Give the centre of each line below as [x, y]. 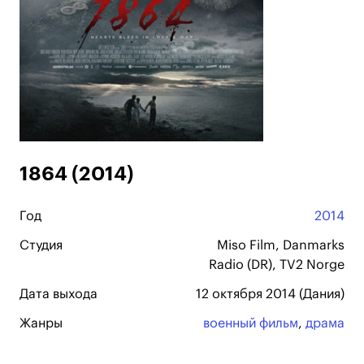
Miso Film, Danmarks [281, 245]
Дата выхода [58, 294]
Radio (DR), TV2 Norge [277, 265]
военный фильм [251, 323]
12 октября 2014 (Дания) [270, 294]
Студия [41, 245]
